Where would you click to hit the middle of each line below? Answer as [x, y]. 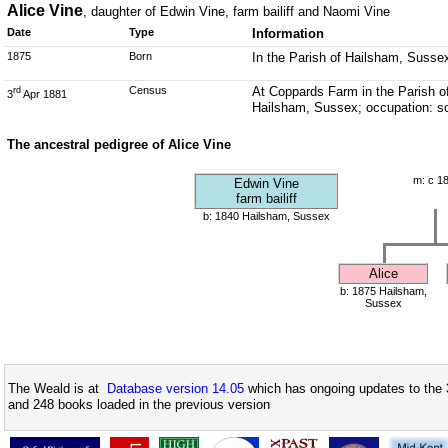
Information [287, 33]
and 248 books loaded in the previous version [139, 405]
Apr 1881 [44, 93]
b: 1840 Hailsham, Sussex [266, 216]
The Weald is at [57, 389]
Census [148, 90]
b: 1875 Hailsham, [383, 291]
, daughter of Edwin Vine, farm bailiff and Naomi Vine [236, 11]
